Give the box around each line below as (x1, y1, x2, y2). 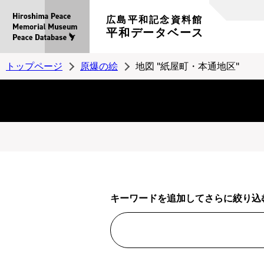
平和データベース (106, 26, 204, 39)
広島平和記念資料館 (106, 14, 203, 25)
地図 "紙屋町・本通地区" (136, 60, 239, 72)
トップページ (6, 60, 62, 72)
